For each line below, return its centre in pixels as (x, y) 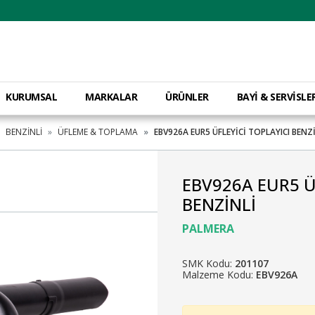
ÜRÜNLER (187, 97)
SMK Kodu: (208, 263)
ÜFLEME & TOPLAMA (98, 132)
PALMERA (208, 229)
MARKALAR (111, 97)
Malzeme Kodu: (219, 275)
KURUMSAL (32, 97)
